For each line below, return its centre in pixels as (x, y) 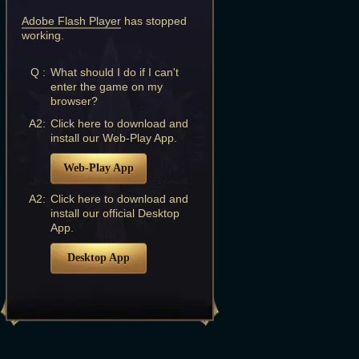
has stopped (154, 21)
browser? (74, 101)
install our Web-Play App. (114, 138)
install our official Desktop (115, 213)
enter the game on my (107, 87)
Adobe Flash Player (71, 21)
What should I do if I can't (115, 72)
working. (43, 35)
